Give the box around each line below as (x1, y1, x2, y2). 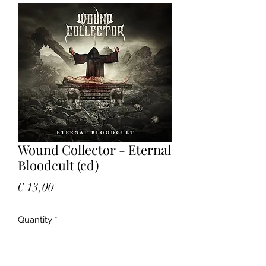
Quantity (18, 214, 52, 226)
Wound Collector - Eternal (18, 141, 171, 159)
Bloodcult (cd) (18, 156, 99, 175)
